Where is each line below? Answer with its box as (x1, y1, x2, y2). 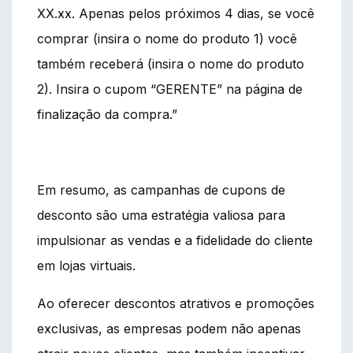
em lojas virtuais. (37, 257, 136, 273)
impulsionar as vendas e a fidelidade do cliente (37, 232, 313, 248)
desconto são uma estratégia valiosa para (37, 206, 285, 223)
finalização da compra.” (37, 106, 177, 122)
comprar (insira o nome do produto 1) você (37, 30, 297, 46)
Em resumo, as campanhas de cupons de (37, 181, 285, 198)
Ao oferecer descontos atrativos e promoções (37, 295, 314, 311)
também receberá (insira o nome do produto (37, 55, 304, 72)
